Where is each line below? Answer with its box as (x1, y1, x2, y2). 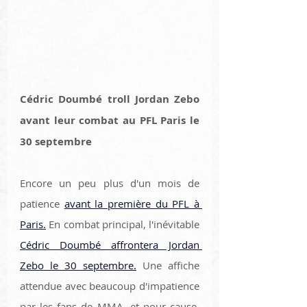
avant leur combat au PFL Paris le (20, 113, 199, 128)
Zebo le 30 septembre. (20, 258, 136, 273)
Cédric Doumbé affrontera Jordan (20, 238, 199, 252)
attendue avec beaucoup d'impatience (20, 279, 199, 293)
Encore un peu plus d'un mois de (20, 176, 199, 191)
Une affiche (136, 258, 199, 273)
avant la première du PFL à (64, 197, 200, 211)
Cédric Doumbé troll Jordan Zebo (20, 92, 199, 107)
